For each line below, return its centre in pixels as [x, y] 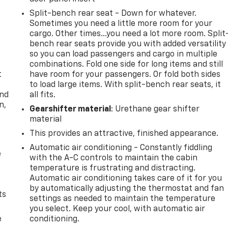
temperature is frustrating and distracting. [113, 168]
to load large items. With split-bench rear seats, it [125, 85]
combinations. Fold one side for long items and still [126, 64]
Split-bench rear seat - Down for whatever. [113, 13]
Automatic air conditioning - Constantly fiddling [121, 148]
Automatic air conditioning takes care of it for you [126, 178]
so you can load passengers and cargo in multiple [124, 54]
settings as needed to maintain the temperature [123, 199]
